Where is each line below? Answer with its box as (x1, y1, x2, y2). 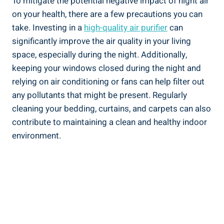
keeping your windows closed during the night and (12, 61, 201, 74)
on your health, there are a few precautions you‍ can (12, 7, 202, 20)
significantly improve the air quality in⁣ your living (12, 34, 191, 47)
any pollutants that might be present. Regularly (12, 88, 187, 101)
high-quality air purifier (84, 21, 167, 34)
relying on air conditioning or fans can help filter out (12, 75, 204, 88)
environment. (12, 129, 61, 142)
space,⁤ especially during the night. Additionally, (12, 48, 187, 61)
